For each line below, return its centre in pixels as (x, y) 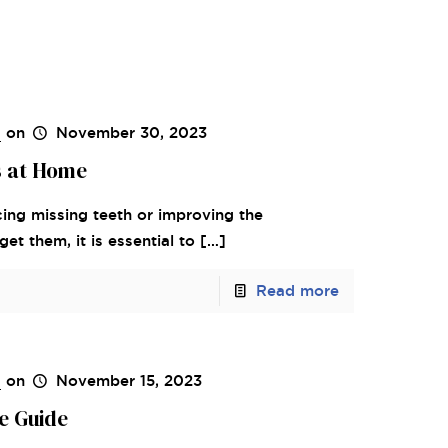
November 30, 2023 (131, 132)
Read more (298, 290)
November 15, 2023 (128, 380)
